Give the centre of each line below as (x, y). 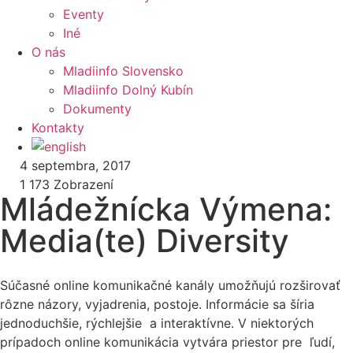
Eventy (84, 14)
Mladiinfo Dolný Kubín (128, 90)
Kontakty (58, 128)
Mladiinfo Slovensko (123, 71)
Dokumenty (97, 109)
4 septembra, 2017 (75, 165)
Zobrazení (82, 184)
